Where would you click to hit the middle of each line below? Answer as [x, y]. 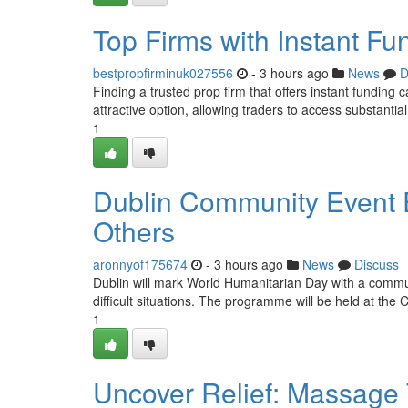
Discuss [377, 264]
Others [134, 231]
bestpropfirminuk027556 [163, 73]
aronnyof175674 [140, 264]
